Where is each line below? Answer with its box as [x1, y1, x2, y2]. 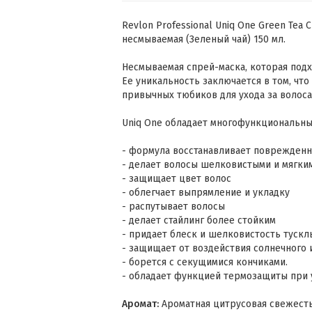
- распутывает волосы [122, 201, 225, 212]
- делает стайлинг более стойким [122, 214, 276, 226]
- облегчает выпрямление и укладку [122, 187, 290, 198]
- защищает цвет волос [122, 173, 231, 185]
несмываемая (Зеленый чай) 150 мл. [122, 33, 286, 45]
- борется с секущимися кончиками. [122, 256, 288, 268]
